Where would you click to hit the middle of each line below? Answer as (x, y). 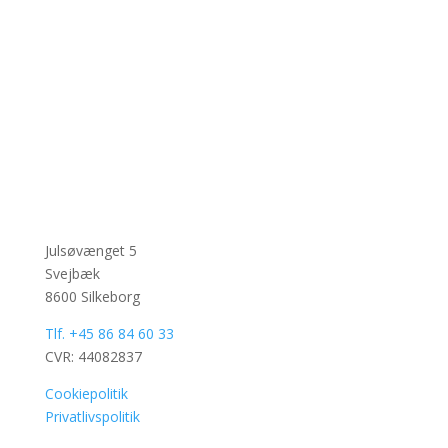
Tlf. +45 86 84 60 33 (109, 334)
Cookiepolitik (86, 394)
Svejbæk (72, 274)
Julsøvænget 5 (90, 251)
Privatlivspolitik (92, 417)
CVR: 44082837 (93, 357)
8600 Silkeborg (92, 297)
